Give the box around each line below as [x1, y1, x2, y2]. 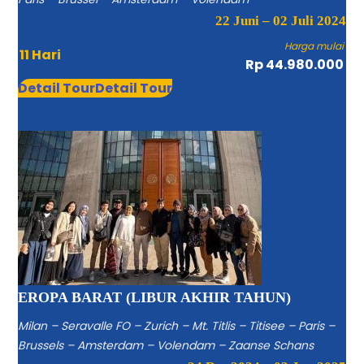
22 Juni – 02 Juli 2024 [214, 12, 346, 28]
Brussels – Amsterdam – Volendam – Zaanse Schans [18, 336, 314, 353]
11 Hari [19, 45, 62, 64]
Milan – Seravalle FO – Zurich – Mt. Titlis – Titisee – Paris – [18, 317, 336, 334]
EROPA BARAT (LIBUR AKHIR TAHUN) [18, 288, 292, 305]
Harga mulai [284, 38, 344, 53]
